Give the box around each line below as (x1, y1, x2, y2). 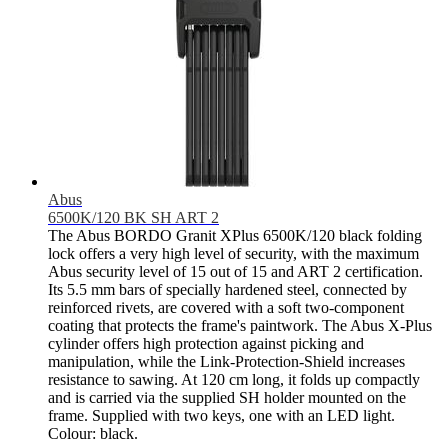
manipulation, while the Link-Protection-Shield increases (48, 352, 405, 370)
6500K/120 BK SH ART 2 (48, 208, 219, 226)
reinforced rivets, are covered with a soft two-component (48, 298, 404, 316)
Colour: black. (48, 424, 138, 442)
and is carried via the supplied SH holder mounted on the (48, 388, 406, 406)
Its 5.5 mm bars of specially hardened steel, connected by (48, 280, 407, 298)
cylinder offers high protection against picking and (48, 334, 364, 352)
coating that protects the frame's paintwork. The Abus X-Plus (48, 316, 432, 334)
